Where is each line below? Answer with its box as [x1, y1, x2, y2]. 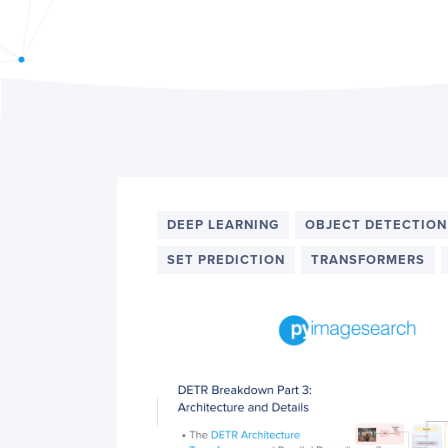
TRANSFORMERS [311, 252, 425, 268]
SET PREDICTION [167, 252, 285, 268]
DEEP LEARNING [167, 217, 279, 233]
